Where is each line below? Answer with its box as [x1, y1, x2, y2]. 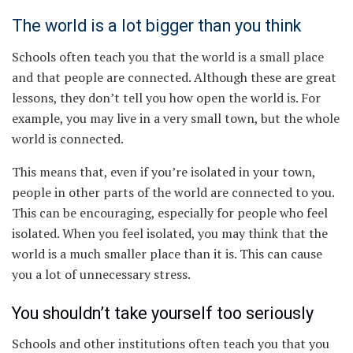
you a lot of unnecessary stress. [12, 266, 191, 284]
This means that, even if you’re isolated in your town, [12, 163, 315, 181]
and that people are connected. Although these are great [12, 69, 336, 87]
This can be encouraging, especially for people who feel [12, 204, 328, 222]
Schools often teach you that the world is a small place [12, 48, 324, 66]
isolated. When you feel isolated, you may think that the [12, 225, 328, 243]
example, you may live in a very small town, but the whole [12, 110, 340, 128]
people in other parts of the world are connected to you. [12, 184, 334, 202]
